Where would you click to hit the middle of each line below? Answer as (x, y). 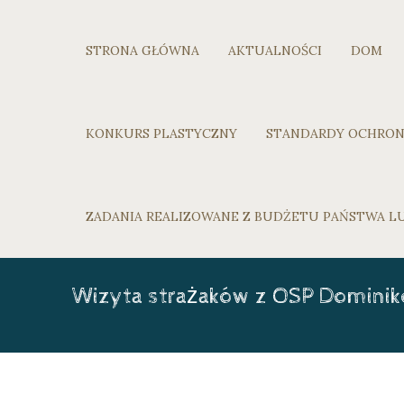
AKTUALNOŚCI (275, 50)
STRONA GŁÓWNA (142, 50)
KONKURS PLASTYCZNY (161, 133)
